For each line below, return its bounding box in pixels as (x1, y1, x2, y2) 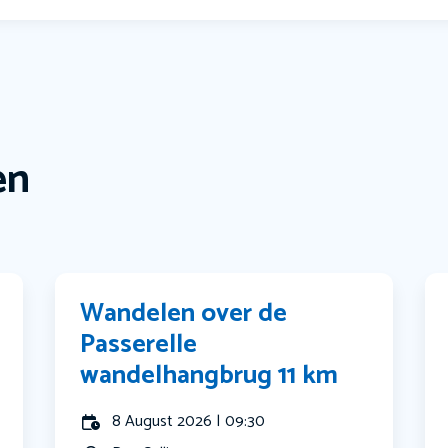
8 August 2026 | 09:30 (112, 408, 266, 436)
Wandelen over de (80, 292, 288, 336)
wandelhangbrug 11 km (80, 354, 339, 398)
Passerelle (80, 323, 198, 367)
